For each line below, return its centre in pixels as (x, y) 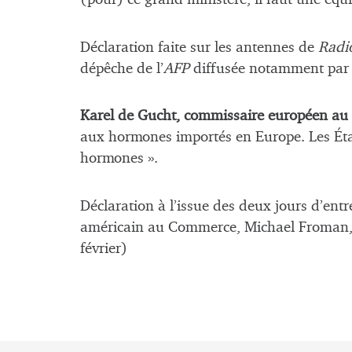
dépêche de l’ (122, 68)
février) (104, 249)
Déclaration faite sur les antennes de (199, 47)
